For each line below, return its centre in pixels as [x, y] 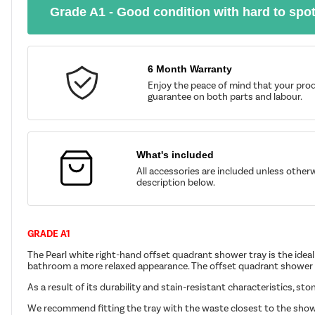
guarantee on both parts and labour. [225, 96]
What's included [175, 154]
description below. [175, 182]
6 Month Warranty [190, 69]
